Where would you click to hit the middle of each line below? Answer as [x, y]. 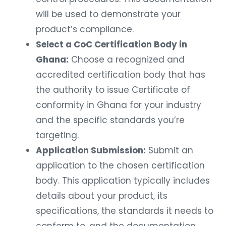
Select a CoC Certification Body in [111, 45]
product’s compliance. [85, 30]
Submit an [169, 151]
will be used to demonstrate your [108, 14]
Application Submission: [91, 151]
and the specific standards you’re [110, 120]
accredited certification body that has [121, 75]
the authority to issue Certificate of [113, 90]
